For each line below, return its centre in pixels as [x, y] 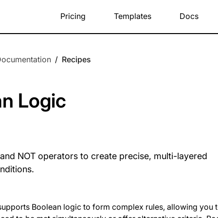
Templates [132, 16]
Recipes [77, 59]
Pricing [73, 16]
